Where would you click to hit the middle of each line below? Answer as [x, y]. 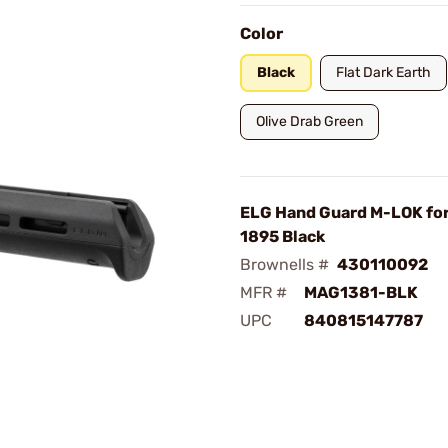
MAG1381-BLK [361, 292]
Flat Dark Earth [383, 72]
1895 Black [282, 236]
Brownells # [284, 264]
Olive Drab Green [309, 121]
